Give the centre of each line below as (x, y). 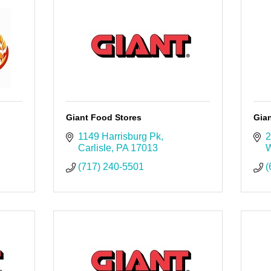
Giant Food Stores (103, 118)
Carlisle (94, 148)
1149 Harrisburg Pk (119, 137)
